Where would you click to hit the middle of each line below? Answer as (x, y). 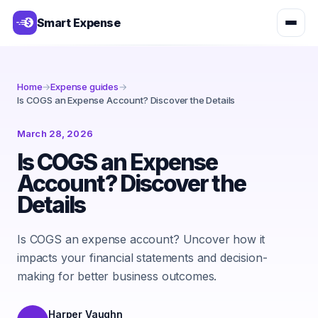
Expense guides (84, 87)
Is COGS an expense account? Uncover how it (141, 239)
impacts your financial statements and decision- (142, 258)
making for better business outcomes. (117, 276)
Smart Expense (79, 23)
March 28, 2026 (55, 133)
